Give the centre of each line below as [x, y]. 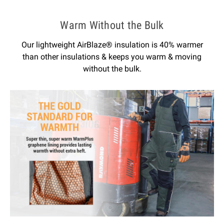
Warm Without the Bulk [112, 25]
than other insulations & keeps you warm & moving [112, 57]
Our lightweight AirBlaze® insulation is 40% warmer [112, 45]
